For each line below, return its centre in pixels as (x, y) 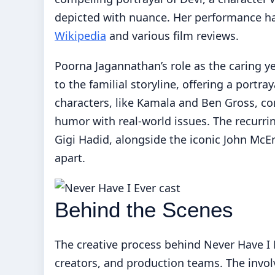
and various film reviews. (172, 35)
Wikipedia (80, 35)
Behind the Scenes (144, 209)
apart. (70, 157)
